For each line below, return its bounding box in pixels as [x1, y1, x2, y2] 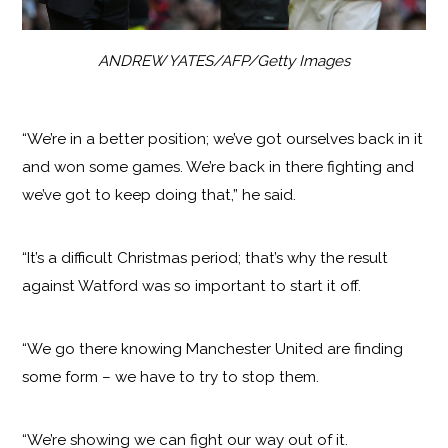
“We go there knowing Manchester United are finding [22, 339, 404, 358]
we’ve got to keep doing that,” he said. [22, 185, 297, 204]
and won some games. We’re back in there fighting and [22, 157, 415, 176]
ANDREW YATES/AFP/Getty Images [98, 51, 350, 70]
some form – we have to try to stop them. [22, 367, 320, 386]
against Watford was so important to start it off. [22, 276, 362, 295]
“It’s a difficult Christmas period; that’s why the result [22, 248, 389, 267]
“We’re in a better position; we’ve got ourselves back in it [22, 129, 424, 148]
